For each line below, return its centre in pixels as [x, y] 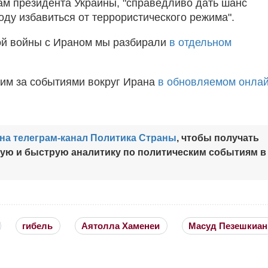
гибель [37, 226]
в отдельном [200, 42]
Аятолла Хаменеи [121, 226]
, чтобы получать [218, 138]
